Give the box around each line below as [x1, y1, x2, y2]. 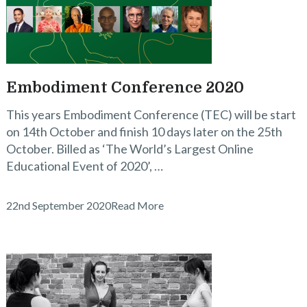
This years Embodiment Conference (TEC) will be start [5, 107, 296, 122]
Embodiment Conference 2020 [5, 79, 244, 96]
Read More [110, 199, 164, 212]
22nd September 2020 [5, 199, 111, 212]
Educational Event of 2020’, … [5, 158, 163, 173]
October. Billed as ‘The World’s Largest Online [5, 141, 254, 156]
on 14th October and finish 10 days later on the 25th [5, 124, 282, 139]
